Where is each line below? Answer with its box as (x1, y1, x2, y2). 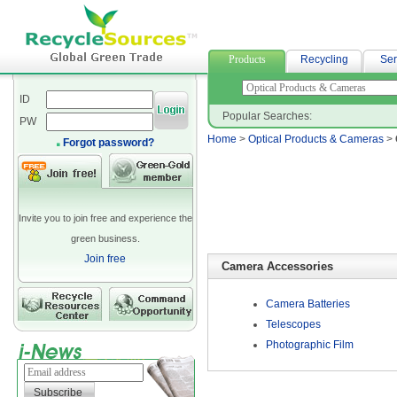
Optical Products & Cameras (248, 133, 384, 145)
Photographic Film (265, 339, 354, 351)
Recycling (300, 53, 348, 66)
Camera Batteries (265, 298, 350, 310)
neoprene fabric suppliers (208, 12, 331, 24)
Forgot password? (62, 136, 154, 149)
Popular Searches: (222, 110, 312, 122)
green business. (70, 233, 140, 244)
